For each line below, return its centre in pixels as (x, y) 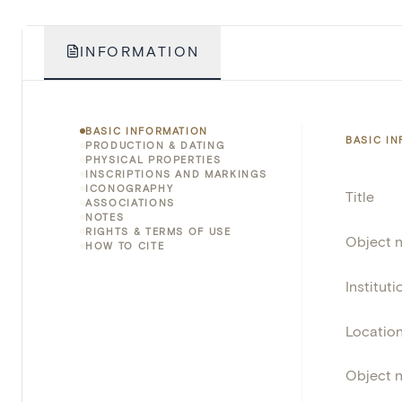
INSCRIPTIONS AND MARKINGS (176, 174)
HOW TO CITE (125, 246)
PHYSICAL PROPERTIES (153, 160)
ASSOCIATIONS (130, 203)
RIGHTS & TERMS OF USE (158, 232)
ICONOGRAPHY (130, 188)
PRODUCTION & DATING (155, 145)
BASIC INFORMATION (147, 131)
